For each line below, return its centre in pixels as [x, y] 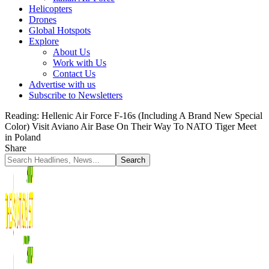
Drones [43, 20]
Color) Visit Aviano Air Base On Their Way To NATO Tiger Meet [131, 126]
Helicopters [50, 9]
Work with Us [80, 63]
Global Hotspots [60, 30]
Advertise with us [62, 84]
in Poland [23, 137]
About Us [71, 52]
